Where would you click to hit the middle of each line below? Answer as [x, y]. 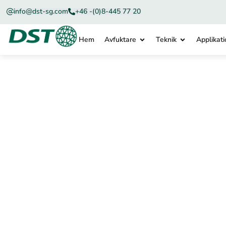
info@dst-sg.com [41, 11]
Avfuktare [120, 40]
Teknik [166, 40]
